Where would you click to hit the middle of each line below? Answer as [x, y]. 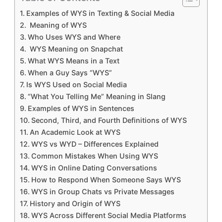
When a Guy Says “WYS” [70, 72]
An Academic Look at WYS [75, 132]
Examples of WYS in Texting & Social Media [100, 13]
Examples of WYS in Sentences [81, 108]
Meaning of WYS [57, 25]
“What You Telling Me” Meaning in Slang [96, 96]
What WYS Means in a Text [73, 60]
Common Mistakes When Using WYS [94, 156]
